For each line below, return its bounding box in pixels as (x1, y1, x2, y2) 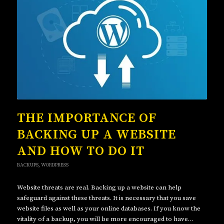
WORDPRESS (40, 161, 68, 168)
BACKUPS (16, 161, 38, 168)
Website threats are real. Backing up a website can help (16, 183, 181, 192)
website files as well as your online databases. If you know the (16, 204, 200, 213)
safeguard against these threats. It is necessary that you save (16, 194, 196, 202)
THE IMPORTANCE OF (16, 110, 156, 127)
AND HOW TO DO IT (16, 143, 144, 160)
